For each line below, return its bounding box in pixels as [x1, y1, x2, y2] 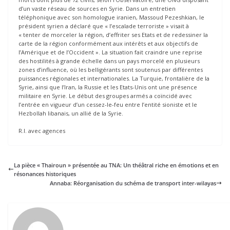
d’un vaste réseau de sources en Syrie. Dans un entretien [18, 5, 176, 13]
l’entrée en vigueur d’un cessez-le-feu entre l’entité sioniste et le [18, 101, 197, 109]
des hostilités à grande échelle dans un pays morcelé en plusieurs [18, 57, 200, 65]
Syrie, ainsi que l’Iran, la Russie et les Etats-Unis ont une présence [18, 83, 197, 91]
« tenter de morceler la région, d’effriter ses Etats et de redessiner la [18, 31, 208, 39]
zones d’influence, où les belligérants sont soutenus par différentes [18, 66, 203, 74]
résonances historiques [14, 169, 76, 178]
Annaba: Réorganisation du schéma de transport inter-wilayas [50, 179, 216, 187]
